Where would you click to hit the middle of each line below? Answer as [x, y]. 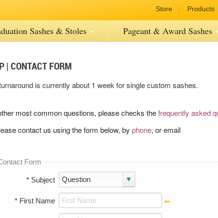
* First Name [35, 201]
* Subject [41, 180]
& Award [169, 31]
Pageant [138, 31]
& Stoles [71, 31]
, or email [166, 129]
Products [201, 9]
